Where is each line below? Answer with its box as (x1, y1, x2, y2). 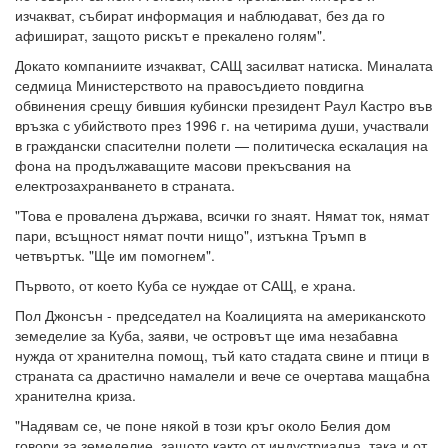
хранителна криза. (15, 385, 136, 406)
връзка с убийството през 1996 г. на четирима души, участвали (15, 115, 429, 136)
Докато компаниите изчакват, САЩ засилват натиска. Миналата (15, 55, 433, 76)
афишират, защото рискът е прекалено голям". (15, 25, 326, 46)
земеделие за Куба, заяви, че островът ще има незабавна (15, 325, 398, 346)
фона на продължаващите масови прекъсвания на (15, 155, 351, 176)
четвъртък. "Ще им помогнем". (15, 245, 215, 266)
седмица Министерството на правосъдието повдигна (15, 75, 364, 96)
